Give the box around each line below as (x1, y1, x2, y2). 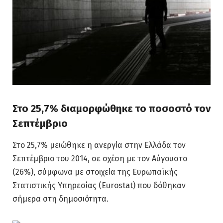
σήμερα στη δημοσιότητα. (12, 194, 109, 204)
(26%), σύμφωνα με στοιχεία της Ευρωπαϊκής (12, 167, 178, 177)
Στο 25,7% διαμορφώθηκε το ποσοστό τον (12, 102, 211, 114)
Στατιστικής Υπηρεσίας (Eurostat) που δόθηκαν (12, 181, 186, 191)
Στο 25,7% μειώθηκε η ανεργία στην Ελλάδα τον (12, 140, 186, 150)
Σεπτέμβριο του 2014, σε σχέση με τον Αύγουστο (12, 154, 187, 164)
